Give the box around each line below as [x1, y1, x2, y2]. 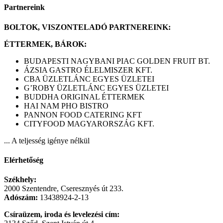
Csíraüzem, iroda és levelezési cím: [4, 210, 119, 219]
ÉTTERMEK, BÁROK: [4, 39, 87, 48]
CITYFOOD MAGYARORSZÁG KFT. [24, 119, 154, 128]
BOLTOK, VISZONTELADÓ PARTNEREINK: [4, 22, 171, 31]
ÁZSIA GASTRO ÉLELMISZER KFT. [24, 65, 152, 74]
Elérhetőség [4, 155, 43, 164]
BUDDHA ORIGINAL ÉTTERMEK [24, 92, 145, 101]
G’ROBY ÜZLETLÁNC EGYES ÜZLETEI [24, 83, 169, 92]
